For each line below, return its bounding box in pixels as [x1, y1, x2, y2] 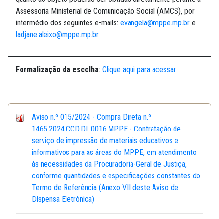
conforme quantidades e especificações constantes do [32, 171, 200, 181]
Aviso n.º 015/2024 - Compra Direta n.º [32, 112, 151, 122]
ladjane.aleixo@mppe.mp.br [16, 30, 98, 40]
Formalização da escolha [16, 65, 99, 75]
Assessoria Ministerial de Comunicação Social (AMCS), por [16, 6, 195, 16]
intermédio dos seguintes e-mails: [16, 18, 120, 28]
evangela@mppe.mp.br [120, 18, 190, 28]
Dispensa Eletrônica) [32, 195, 94, 204]
